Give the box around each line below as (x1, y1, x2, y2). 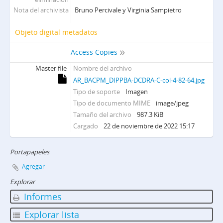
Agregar (22, 162, 45, 171)
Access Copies (71, 47, 118, 57)
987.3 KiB (137, 110, 164, 119)
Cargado (73, 121, 99, 130)
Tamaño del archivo (73, 110, 132, 119)
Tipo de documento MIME (73, 99, 151, 108)
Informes (21, 191, 62, 203)
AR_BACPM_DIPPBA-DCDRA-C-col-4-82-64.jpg (73, 76, 205, 85)
